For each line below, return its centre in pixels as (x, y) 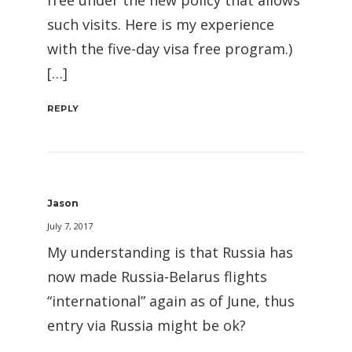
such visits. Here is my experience (161, 25)
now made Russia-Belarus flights (157, 277)
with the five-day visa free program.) (170, 49)
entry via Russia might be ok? (147, 326)
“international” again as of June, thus (171, 301)
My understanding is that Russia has (170, 253)
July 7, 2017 (70, 226)
